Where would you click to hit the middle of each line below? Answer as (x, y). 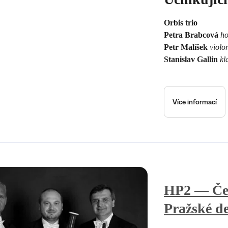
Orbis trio (181, 22)
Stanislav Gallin (192, 59)
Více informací (195, 102)
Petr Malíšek (187, 47)
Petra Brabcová (192, 35)
